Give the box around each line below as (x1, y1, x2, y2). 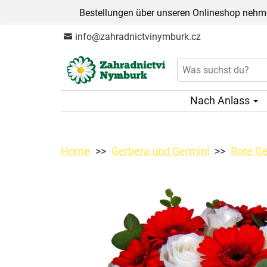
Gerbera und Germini (111, 144, 209, 157)
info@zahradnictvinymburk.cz (73, 31, 201, 42)
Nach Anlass (190, 94, 252, 107)
